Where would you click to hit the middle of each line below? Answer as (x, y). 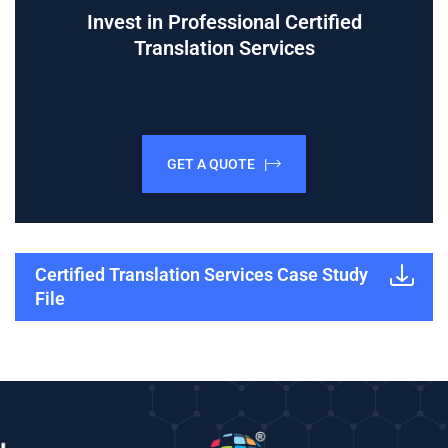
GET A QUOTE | (217, 163)
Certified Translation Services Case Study (201, 274)
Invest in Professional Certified (224, 21)
